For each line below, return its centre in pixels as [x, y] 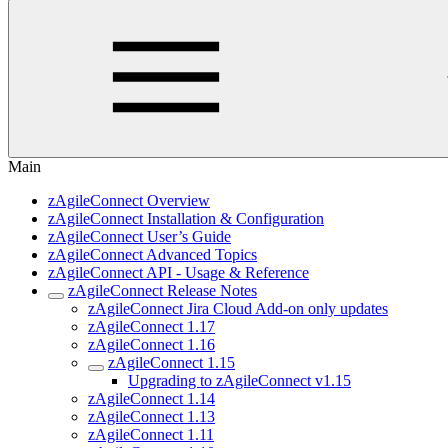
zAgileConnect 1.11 [151, 434]
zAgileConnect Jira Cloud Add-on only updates [238, 308]
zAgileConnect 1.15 [171, 362]
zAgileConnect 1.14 [151, 398]
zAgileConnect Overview [129, 200]
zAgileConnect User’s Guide [139, 236]
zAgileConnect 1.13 [151, 416]
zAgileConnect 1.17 [151, 326]
